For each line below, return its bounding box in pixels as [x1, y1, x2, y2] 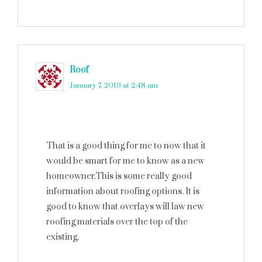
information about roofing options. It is [46, 186, 199, 197]
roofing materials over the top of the [46, 216, 188, 227]
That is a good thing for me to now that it [46, 140, 206, 151]
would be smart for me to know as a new [46, 156, 205, 167]
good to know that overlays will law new [46, 201, 204, 212]
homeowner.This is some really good [46, 171, 192, 182]
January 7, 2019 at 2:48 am [70, 81, 158, 90]
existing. [46, 232, 79, 243]
